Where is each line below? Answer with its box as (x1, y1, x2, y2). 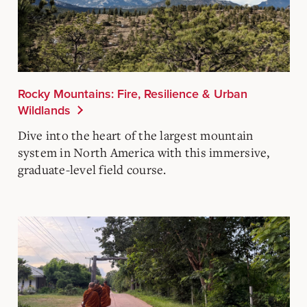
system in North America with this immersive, (17, 143, 270, 160)
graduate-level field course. (17, 160, 167, 177)
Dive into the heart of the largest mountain (17, 126, 254, 143)
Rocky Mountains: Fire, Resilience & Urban (17, 86, 247, 101)
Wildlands (17, 102, 71, 118)
